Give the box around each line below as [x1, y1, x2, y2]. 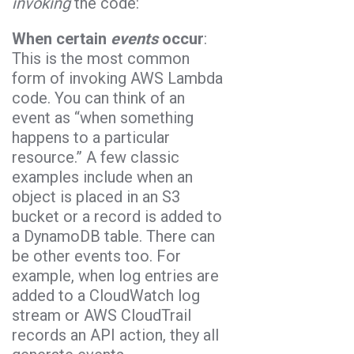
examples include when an [12, 167, 193, 186]
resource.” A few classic [12, 147, 179, 167]
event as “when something [12, 107, 194, 127]
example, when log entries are [12, 265, 219, 285]
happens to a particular [12, 127, 170, 147]
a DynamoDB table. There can [12, 226, 215, 246]
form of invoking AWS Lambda [12, 68, 223, 88]
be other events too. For [12, 246, 181, 265]
